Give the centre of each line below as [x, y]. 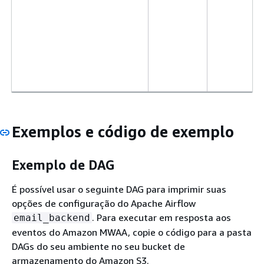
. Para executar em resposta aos [161, 218]
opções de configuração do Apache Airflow [104, 204]
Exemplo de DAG [63, 165]
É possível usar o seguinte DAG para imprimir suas [119, 189]
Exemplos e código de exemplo [123, 132]
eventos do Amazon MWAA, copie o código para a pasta [132, 232]
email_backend [52, 218]
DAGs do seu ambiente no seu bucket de [98, 247]
